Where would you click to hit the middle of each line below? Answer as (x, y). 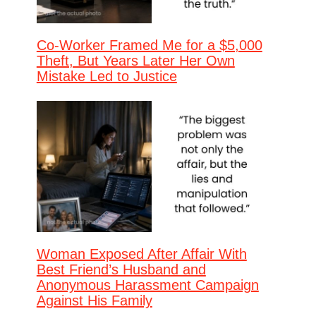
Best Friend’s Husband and (121, 269)
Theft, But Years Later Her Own (135, 60)
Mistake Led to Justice (107, 76)
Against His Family (94, 300)
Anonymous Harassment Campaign (147, 285)
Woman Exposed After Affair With (141, 254)
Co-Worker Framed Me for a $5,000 (149, 45)
